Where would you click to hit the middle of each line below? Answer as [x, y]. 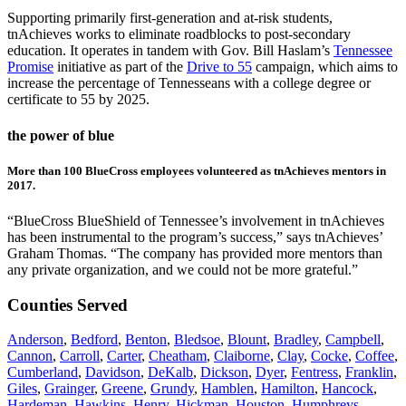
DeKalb [170, 372]
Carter [124, 356]
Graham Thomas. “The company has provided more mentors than [195, 254]
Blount [247, 340]
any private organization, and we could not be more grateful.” [183, 270]
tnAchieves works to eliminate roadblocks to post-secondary [179, 34]
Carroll [80, 356]
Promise [30, 67]
